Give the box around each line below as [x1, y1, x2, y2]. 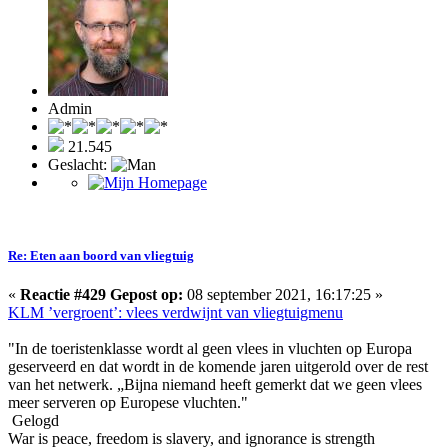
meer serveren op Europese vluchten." [8, 394, 248, 412]
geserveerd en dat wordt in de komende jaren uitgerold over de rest [8, 358, 428, 376]
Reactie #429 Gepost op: [20, 286, 183, 304]
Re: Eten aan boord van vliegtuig [8, 247, 194, 263]
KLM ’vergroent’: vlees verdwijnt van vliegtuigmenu [8, 304, 343, 322]
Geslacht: [48, 155, 111, 173]
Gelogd [8, 412, 59, 430]
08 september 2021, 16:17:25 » [183, 286, 383, 304]
